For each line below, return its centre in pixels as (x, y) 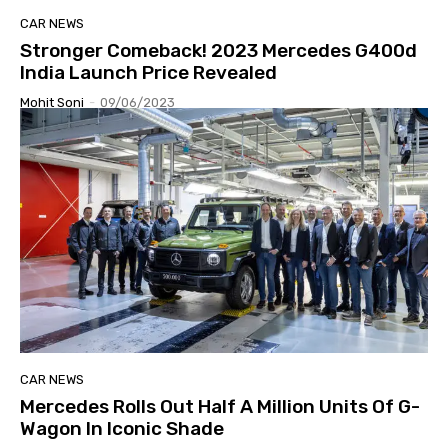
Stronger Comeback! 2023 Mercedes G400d (218, 50)
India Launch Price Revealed (148, 72)
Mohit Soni (52, 102)
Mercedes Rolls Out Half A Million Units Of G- (220, 406)
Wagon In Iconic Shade (122, 428)
